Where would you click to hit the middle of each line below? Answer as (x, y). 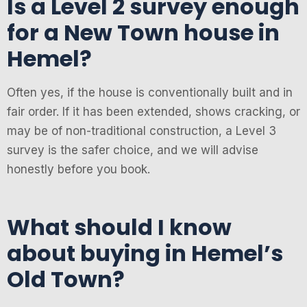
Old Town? (66, 279)
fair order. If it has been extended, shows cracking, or (153, 112)
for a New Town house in (143, 33)
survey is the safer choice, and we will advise (133, 150)
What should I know (119, 227)
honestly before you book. (78, 170)
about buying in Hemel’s (145, 253)
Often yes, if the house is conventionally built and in (150, 93)
